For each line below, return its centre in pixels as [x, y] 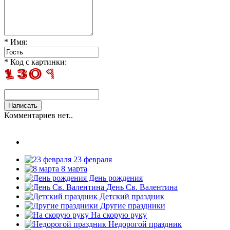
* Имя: [16, 42]
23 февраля [92, 159]
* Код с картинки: [35, 62]
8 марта [73, 168]
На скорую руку [118, 215]
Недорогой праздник [144, 224]
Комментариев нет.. [39, 115]
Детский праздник [131, 196]
